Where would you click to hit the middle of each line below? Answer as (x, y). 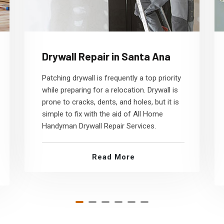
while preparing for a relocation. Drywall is (110, 90)
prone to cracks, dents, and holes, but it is (110, 102)
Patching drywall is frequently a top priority (111, 78)
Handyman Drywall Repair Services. (99, 126)
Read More (113, 157)
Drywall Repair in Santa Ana (106, 56)
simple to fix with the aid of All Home (102, 114)
